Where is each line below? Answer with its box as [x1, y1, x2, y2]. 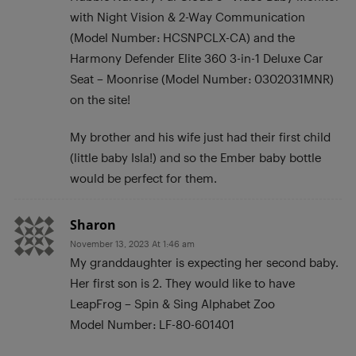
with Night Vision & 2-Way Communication [70, 9, 305, 24]
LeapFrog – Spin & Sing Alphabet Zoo [70, 296, 275, 311]
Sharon [70, 215, 116, 234]
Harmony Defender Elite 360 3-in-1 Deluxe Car [70, 50, 323, 65]
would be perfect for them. [70, 170, 217, 185]
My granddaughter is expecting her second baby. [70, 254, 339, 269]
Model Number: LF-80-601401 [70, 316, 234, 331]
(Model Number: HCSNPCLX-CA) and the [70, 29, 295, 44]
